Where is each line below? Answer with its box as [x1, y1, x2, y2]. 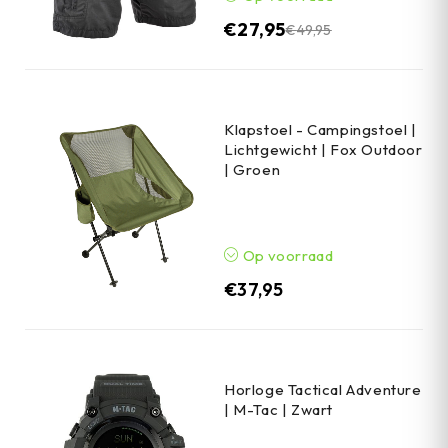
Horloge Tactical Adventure [224, 380, 422, 400]
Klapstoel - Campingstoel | [224, 120, 417, 140]
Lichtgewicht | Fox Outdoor [224, 140, 423, 160]
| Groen [224, 160, 281, 180]
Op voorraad [239, 246, 334, 266]
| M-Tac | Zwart [224, 400, 333, 420]
